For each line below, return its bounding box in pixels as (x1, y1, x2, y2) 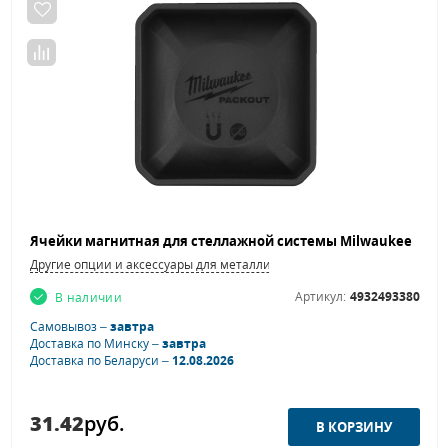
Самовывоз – (30, 318, 110, 336)
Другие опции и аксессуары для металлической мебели (30, 256, 360, 274)
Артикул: (295, 288, 346, 306)
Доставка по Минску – (30, 335, 162, 353)
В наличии (55, 289, 123, 307)
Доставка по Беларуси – (30, 352, 172, 370)
